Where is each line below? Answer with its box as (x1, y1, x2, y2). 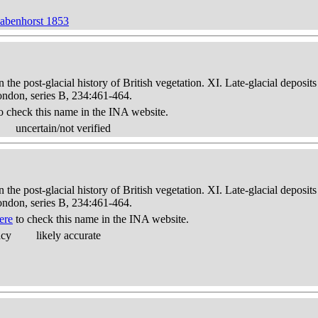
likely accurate (36, 229, 101, 241)
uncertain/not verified (16, 122, 111, 134)
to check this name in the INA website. (13, 213, 189, 225)
